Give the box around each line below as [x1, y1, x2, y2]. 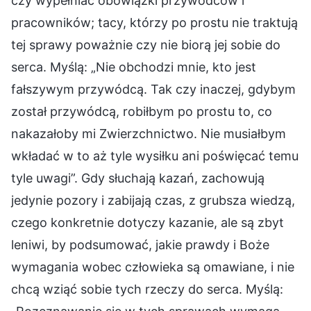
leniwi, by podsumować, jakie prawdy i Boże [11, 237, 269, 252]
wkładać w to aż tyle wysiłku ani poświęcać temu [11, 148, 299, 163]
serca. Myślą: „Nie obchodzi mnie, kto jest [11, 59, 256, 74]
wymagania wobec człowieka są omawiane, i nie [11, 259, 294, 274]
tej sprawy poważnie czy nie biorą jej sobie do [11, 37, 280, 52]
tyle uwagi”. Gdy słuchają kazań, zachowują [11, 170, 264, 185]
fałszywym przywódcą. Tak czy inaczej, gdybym [11, 81, 296, 96]
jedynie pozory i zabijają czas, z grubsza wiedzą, [11, 192, 295, 208]
